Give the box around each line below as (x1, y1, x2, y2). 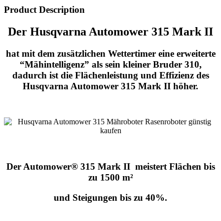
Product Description (4, 4, 85, 15)
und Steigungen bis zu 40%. (54, 192, 167, 203)
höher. (173, 80, 198, 91)
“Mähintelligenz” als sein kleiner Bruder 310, (19, 59, 202, 70)
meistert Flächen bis (132, 161, 215, 172)
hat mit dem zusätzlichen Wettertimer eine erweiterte (5, 48, 216, 59)
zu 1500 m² (88, 172, 133, 183)
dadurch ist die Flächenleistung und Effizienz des (12, 70, 209, 80)
